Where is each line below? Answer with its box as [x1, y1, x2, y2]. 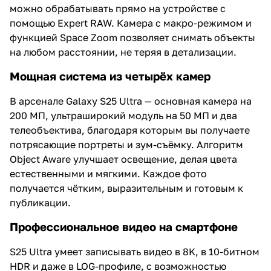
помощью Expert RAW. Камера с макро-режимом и [10, 16, 252, 29]
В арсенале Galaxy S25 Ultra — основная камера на [10, 94, 252, 107]
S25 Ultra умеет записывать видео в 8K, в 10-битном [10, 245, 260, 258]
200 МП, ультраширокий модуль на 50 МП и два [10, 109, 237, 122]
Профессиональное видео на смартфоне [10, 220, 238, 233]
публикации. [10, 196, 71, 209]
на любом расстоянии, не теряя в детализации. [10, 45, 237, 58]
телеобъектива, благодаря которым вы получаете [10, 123, 250, 136]
